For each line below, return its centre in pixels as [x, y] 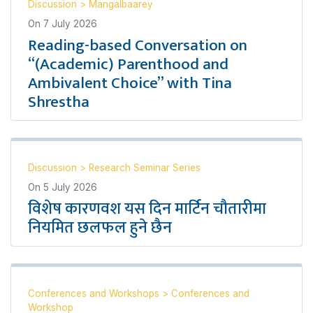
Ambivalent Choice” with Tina [130, 83]
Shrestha [59, 102]
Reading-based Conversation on [138, 45]
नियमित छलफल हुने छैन [100, 228]
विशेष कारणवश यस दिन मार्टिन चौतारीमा [147, 209]
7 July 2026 [70, 24]
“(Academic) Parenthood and [128, 64]
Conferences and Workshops [95, 293]
